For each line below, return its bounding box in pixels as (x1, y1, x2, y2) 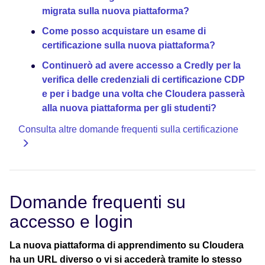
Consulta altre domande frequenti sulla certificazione (18, 124, 238, 134)
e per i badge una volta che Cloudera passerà (42, 88, 245, 99)
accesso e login (9, 211, 133, 231)
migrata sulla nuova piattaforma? (42, 5, 189, 16)
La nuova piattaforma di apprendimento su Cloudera (9, 240, 244, 250)
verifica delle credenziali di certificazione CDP (42, 74, 245, 85)
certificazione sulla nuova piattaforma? (42, 40, 215, 50)
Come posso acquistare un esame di (42, 25, 206, 36)
